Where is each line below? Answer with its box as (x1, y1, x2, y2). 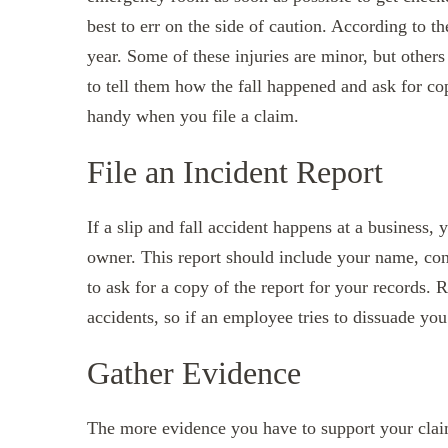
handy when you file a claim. (87, 105, 299, 126)
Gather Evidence (87, 354, 301, 391)
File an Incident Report (87, 153, 383, 190)
